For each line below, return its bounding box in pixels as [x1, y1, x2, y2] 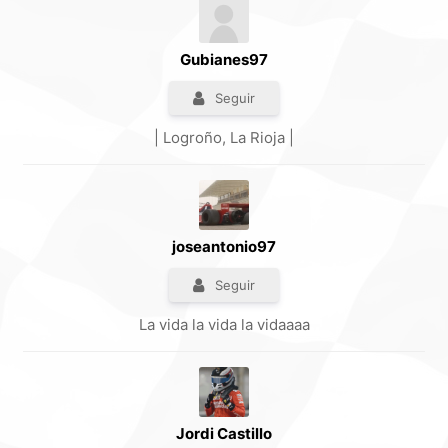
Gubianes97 [180, 50, 268, 70]
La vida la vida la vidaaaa [138, 315, 310, 335]
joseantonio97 [172, 237, 276, 257]
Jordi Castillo [176, 424, 272, 444]
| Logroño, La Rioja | [154, 128, 294, 148]
